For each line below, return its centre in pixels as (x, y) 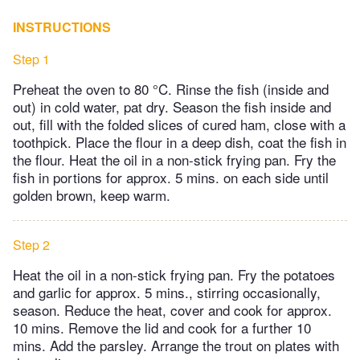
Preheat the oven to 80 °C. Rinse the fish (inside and (171, 88)
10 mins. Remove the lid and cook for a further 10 (162, 327)
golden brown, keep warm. (92, 194)
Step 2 (31, 244)
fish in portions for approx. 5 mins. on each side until (171, 177)
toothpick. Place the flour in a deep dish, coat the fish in (180, 141)
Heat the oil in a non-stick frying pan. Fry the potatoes (174, 274)
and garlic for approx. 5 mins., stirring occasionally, (167, 292)
